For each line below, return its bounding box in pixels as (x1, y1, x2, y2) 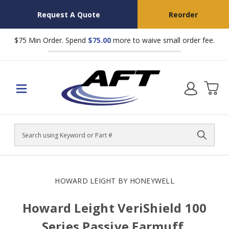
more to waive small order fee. (111, 35, 215, 45)
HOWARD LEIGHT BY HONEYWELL (55, 176, 174, 186)
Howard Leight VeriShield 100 (22, 199, 207, 216)
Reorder (168, 9, 198, 19)
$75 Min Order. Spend (14, 35, 88, 45)
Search (15, 135, 37, 145)
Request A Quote (37, 9, 100, 19)
